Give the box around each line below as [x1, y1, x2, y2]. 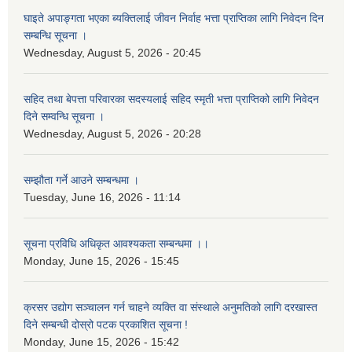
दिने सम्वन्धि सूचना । [24, 110, 104, 123]
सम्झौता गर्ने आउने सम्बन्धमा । [24, 174, 139, 187]
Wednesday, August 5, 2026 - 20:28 [24, 127, 201, 141]
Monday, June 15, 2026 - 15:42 [24, 335, 179, 349]
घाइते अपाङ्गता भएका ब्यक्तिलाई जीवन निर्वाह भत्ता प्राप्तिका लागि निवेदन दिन [24, 12, 324, 25]
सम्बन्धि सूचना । [24, 29, 87, 42]
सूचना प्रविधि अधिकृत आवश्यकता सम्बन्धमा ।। [24, 237, 209, 251]
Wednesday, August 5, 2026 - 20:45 [24, 46, 201, 60]
